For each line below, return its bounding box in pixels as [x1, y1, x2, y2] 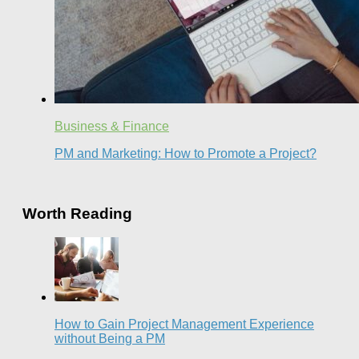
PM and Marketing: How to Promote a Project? [54, 146, 317, 160]
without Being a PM [54, 332, 165, 346]
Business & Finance [54, 119, 169, 133]
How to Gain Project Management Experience [54, 317, 314, 332]
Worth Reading [22, 204, 132, 222]
